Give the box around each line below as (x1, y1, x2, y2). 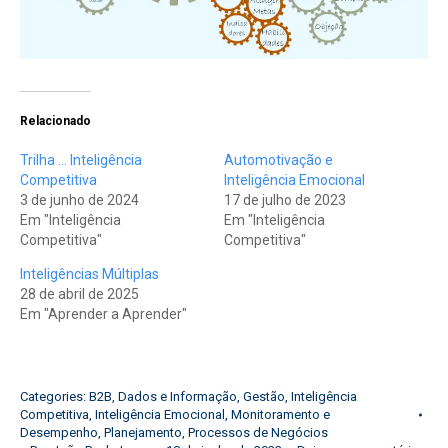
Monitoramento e (231, 407, 330, 423)
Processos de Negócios (188, 425, 328, 441)
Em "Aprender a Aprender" (20, 306, 187, 323)
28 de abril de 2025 (20, 286, 139, 303)
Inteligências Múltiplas (20, 266, 159, 283)
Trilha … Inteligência (20, 152, 142, 169)
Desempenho (20, 425, 98, 441)
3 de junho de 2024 (20, 192, 139, 209)
